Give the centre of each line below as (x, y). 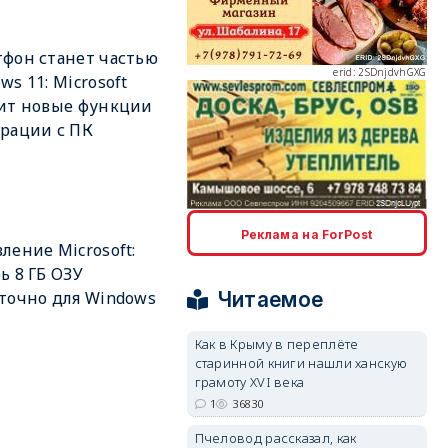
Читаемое (270, 299)
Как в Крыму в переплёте (276, 344)
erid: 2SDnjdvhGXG (380, 72)
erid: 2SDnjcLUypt (382, 216)
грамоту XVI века (249, 382)
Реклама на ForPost (306, 234)
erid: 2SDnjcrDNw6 (380, 361)
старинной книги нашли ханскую (301, 363)
